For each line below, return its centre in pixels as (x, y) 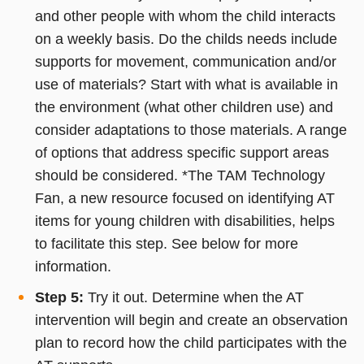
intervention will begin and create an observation (191, 320)
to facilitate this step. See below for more (166, 243)
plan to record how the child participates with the (191, 342)
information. (73, 266)
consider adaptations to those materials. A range (191, 130)
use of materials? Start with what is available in (186, 84)
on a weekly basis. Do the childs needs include (186, 39)
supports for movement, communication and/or (185, 61)
